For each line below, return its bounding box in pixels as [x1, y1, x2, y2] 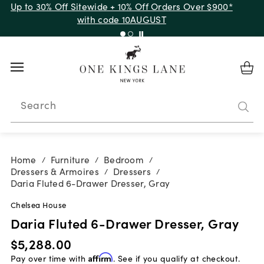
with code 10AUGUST [77, 12, 166, 25]
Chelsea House [10, 199, 67, 210]
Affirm [88, 252, 113, 262]
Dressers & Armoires [10, 164, 99, 178]
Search [21, 97, 57, 112]
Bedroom [104, 153, 144, 166]
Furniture [50, 153, 90, 166]
